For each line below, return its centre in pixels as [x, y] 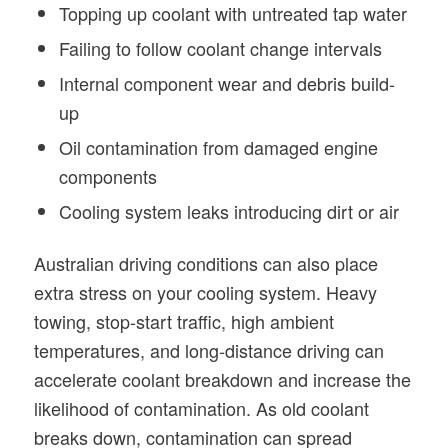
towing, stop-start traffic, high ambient [183, 320]
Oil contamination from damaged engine [218, 146]
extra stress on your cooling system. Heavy [205, 291]
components [107, 175]
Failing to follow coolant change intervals [220, 47]
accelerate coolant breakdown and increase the [222, 378]
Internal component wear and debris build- [226, 82]
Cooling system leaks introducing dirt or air [228, 210]
